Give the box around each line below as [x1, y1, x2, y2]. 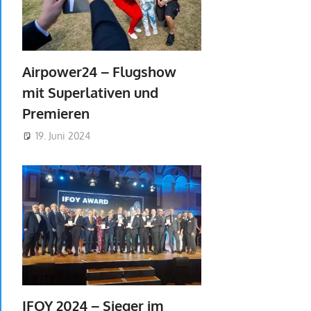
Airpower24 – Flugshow [22, 62, 176, 81]
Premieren [22, 103, 90, 122]
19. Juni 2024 [35, 130, 90, 142]
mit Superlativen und [22, 83, 158, 101]
